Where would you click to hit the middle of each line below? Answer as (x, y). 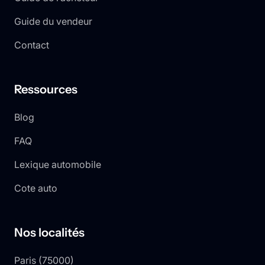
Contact (32, 45)
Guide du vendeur (53, 22)
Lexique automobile (58, 165)
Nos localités (49, 233)
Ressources (46, 90)
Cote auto (36, 188)
